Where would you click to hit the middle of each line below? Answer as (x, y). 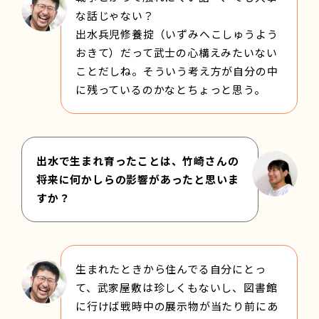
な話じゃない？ (115, 15)
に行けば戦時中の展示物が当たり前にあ (177, 305)
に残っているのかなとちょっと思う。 (171, 89)
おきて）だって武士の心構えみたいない (177, 52)
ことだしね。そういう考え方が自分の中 (177, 70)
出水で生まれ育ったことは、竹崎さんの (138, 160)
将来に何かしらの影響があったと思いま (138, 179)
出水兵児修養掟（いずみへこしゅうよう (177, 33)
